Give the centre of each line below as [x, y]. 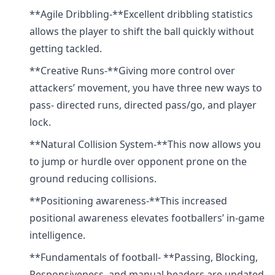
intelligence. [57, 235]
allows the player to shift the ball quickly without [142, 31]
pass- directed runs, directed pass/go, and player [143, 105]
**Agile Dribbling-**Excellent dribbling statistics [141, 14]
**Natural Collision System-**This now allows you [145, 144]
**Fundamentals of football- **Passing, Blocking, [144, 257]
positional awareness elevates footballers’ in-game [147, 218]
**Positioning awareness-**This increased [128, 201]
